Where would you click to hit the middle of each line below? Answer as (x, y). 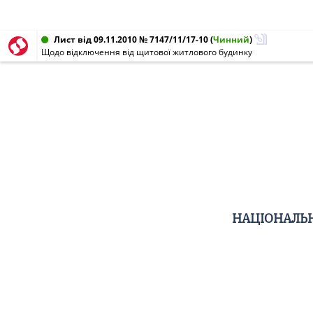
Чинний (231, 39)
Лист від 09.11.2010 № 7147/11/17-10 (131, 39)
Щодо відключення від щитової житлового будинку (147, 52)
